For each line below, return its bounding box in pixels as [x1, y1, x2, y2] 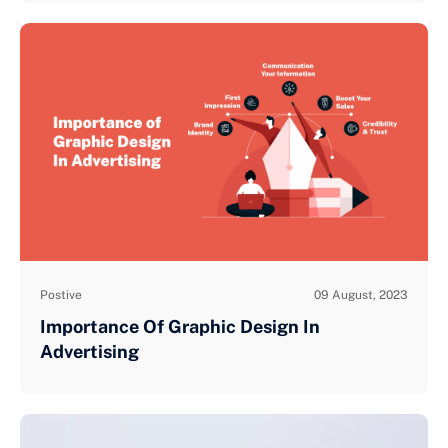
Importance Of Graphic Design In [40, 316, 320, 338]
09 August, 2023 [314, 288, 408, 303]
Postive [40, 288, 82, 303]
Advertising [40, 341, 139, 363]
